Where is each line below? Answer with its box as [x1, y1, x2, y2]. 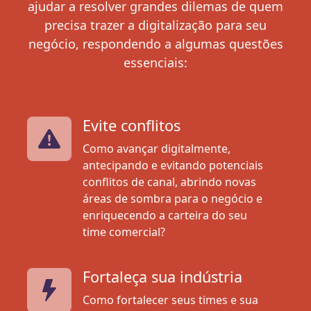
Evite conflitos [83, 115, 180, 135]
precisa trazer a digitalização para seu [44, 16, 267, 33]
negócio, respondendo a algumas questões [28, 35, 283, 52]
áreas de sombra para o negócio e [83, 190, 262, 206]
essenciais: [124, 53, 187, 71]
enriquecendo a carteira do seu [83, 207, 247, 223]
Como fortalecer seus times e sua [83, 292, 258, 308]
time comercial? [83, 224, 165, 239]
